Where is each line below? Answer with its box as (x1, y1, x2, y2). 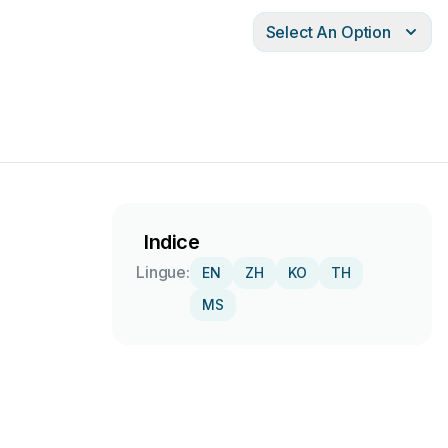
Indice (144, 230, 200, 254)
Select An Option (265, 22, 391, 42)
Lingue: (136, 262, 190, 282)
